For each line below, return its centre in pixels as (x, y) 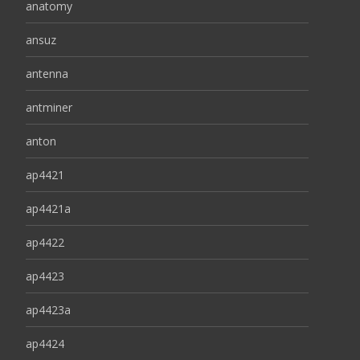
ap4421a (48, 209)
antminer (49, 107)
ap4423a (48, 310)
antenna (47, 74)
